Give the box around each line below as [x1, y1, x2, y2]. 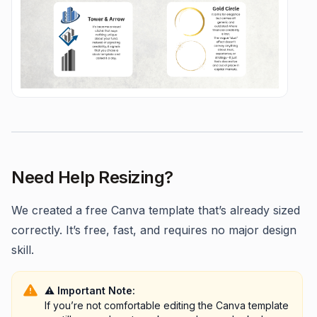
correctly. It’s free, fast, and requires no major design [11, 223, 296, 238]
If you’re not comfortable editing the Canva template [45, 299, 289, 312]
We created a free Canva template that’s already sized [11, 203, 300, 218]
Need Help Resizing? [11, 167, 173, 188]
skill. [11, 243, 34, 258]
